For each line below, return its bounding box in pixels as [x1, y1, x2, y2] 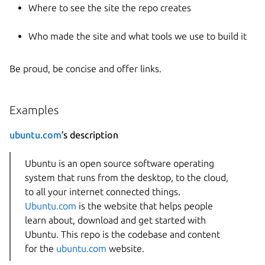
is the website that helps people [76, 200, 213, 211]
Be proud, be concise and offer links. [9, 63, 161, 74]
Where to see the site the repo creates [28, 2, 191, 14]
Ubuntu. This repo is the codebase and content [25, 228, 220, 240]
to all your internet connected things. [25, 186, 180, 197]
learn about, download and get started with [25, 214, 206, 225]
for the [25, 243, 56, 254]
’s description [62, 129, 118, 140]
